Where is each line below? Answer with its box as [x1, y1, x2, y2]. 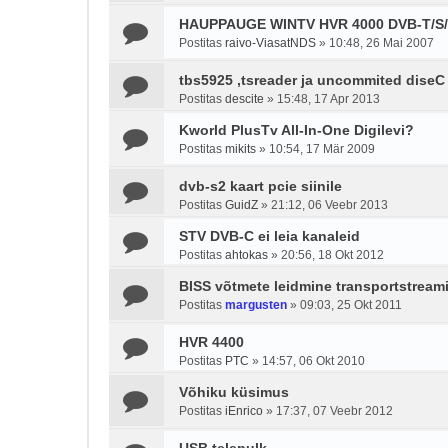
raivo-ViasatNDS [225, 36, 316, 50]
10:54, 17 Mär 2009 [269, 142, 375, 156]
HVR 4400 [179, 334, 244, 350]
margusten [225, 298, 287, 312]
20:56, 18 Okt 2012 [281, 248, 384, 262]
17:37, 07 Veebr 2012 [276, 404, 393, 418]
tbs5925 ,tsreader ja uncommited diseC [179, 72, 445, 88]
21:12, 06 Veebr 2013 [271, 198, 388, 212]
